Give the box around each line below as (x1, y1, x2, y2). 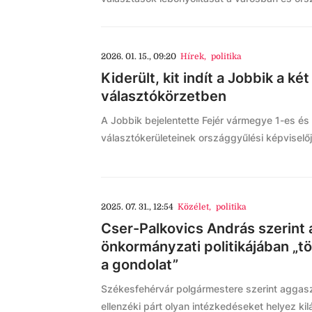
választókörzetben (101, 88, 226, 104)
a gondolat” (101, 256, 178, 273)
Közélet (178, 202, 210, 212)
